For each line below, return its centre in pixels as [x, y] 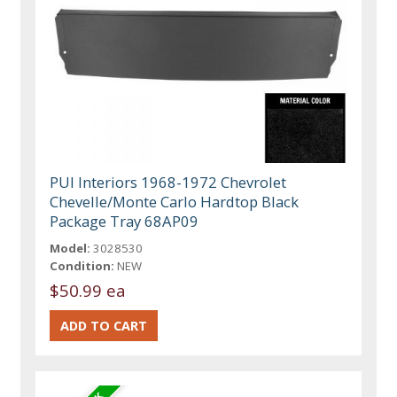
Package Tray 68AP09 [125, 221]
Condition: [82, 265]
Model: [70, 248]
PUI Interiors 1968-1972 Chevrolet [168, 182]
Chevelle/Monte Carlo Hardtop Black [175, 201]
